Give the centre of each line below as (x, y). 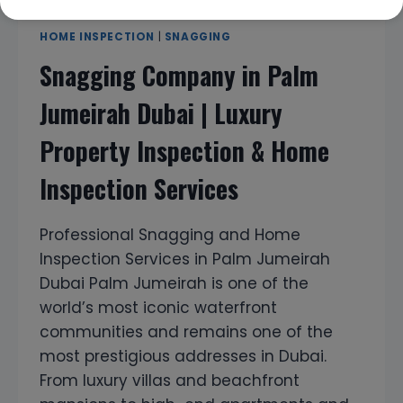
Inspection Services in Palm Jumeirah (185, 260)
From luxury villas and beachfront (170, 381)
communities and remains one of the (186, 332)
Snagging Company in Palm (179, 76)
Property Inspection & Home (184, 151)
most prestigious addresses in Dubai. (183, 357)
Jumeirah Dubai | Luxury (161, 113)
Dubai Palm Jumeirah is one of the (174, 284)
